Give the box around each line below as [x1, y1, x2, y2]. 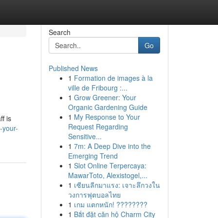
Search [48, 27, 71, 37]
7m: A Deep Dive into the [73, 141, 151, 151]
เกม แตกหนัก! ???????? [73, 200, 147, 209]
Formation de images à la [73, 73, 153, 83]
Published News [48, 63, 98, 73]
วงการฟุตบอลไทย [68, 190, 121, 200]
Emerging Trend [68, 151, 118, 161]
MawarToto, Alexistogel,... [68, 170, 147, 180]
